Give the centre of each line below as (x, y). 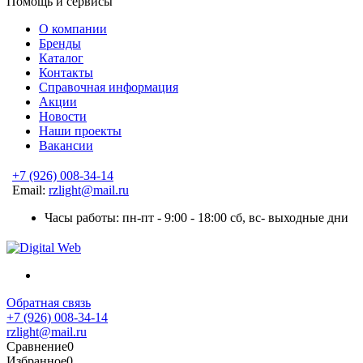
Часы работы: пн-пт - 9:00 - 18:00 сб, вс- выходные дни (196, 218)
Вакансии (66, 146)
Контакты (66, 73)
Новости (63, 117)
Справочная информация (109, 88)
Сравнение (37, 347)
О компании (73, 29)
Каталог (61, 58)
